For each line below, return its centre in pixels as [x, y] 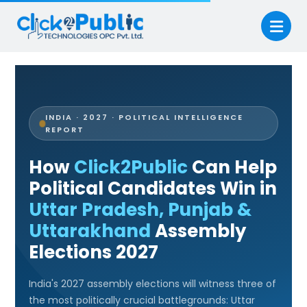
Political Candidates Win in [153, 188]
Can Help [233, 167]
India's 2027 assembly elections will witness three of [153, 284]
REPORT [64, 130]
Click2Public [131, 167]
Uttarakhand [90, 231]
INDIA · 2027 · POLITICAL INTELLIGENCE [144, 117]
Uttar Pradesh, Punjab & [140, 210]
